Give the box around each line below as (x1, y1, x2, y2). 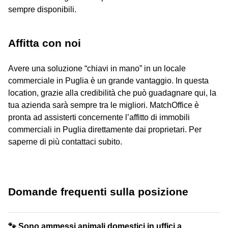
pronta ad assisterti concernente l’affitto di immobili (8, 112, 190, 122)
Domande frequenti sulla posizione (8, 185, 188, 197)
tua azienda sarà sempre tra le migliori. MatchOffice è (8, 100, 199, 109)
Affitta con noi (8, 37, 81, 49)
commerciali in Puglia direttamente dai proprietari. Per (8, 125, 202, 134)
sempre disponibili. (8, 5, 76, 14)
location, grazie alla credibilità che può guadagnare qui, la (8, 88, 216, 97)
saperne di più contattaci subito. (8, 137, 122, 146)
